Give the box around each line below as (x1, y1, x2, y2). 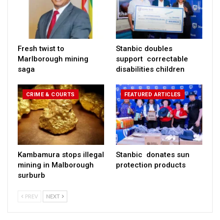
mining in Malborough (18, 160, 94, 169)
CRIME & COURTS (26, 91, 75, 98)
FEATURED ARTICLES (124, 91, 181, 98)
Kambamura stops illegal (18, 150, 104, 159)
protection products (116, 160, 186, 169)
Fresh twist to (18, 44, 64, 53)
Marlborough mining (18, 54, 88, 63)
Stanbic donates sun (116, 150, 190, 159)
